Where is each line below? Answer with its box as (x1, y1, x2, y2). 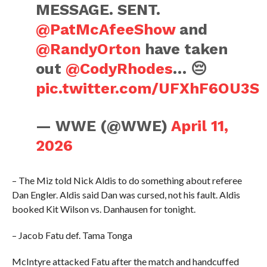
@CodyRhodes (66, 59, 173, 77)
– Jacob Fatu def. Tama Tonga (11, 229, 132, 241)
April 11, (171, 116, 229, 135)
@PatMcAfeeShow (36, 20, 176, 38)
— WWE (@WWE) (36, 116, 172, 135)
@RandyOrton (36, 39, 141, 58)
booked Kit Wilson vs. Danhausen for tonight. (11, 203, 195, 215)
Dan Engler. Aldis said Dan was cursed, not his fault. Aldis (11, 188, 240, 200)
